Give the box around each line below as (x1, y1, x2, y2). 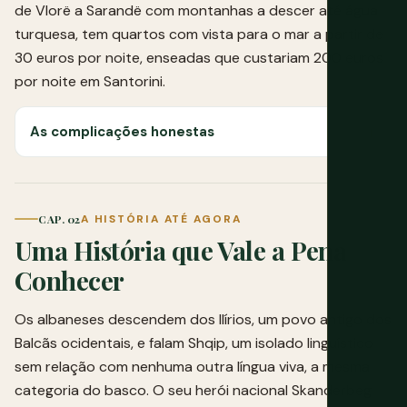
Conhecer (15, 263, 124, 297)
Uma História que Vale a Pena (15, 233, 347, 267)
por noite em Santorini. (15, 72, 165, 92)
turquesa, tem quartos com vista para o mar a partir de (15, 25, 383, 45)
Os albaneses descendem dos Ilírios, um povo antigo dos (15, 309, 392, 329)
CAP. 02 (38, 211, 81, 226)
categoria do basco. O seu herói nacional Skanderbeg (15, 380, 372, 400)
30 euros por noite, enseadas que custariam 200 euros (15, 48, 383, 68)
